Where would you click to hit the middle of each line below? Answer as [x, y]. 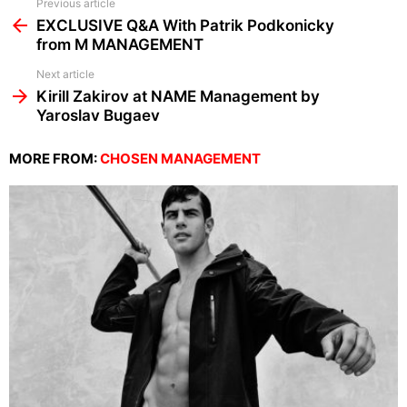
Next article [65, 74]
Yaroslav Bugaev [98, 116]
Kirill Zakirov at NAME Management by [178, 97]
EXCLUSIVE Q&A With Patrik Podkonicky [185, 26]
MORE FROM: [55, 159]
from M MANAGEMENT [120, 45]
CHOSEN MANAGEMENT [180, 159]
